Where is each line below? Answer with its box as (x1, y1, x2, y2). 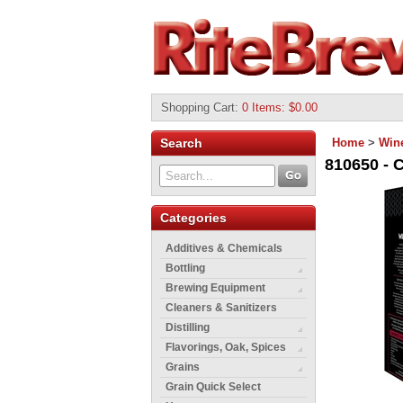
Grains (166, 361, 200, 373)
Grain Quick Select (166, 381, 261, 393)
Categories (160, 210, 227, 225)
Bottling (166, 262, 205, 274)
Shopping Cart (161, 101, 235, 114)
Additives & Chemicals (166, 242, 282, 255)
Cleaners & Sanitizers (166, 301, 277, 314)
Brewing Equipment (166, 282, 265, 294)
